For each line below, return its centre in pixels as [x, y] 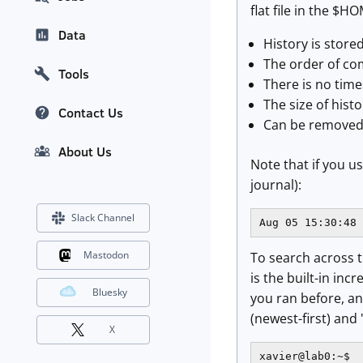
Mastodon [106, 255]
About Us [85, 152]
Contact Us [91, 113]
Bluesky [110, 293]
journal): [276, 185]
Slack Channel [103, 218]
